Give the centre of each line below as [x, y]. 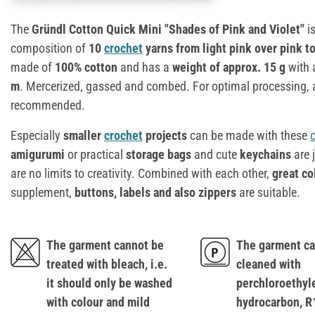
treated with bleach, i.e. [107, 264]
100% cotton [86, 67]
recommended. [48, 105]
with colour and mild [98, 302]
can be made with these [249, 135]
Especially [37, 135]
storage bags [159, 154]
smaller [84, 135]
